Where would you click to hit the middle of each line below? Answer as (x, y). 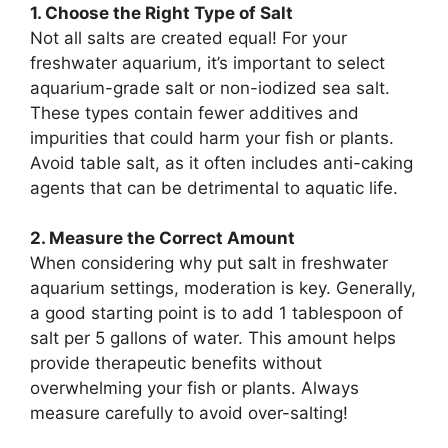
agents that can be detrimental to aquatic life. (214, 187)
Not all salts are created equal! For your (188, 37)
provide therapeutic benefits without (176, 363)
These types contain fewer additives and (194, 112)
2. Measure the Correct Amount (162, 238)
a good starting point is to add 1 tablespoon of (216, 313)
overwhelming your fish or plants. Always (194, 388)
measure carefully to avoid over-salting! (189, 413)
